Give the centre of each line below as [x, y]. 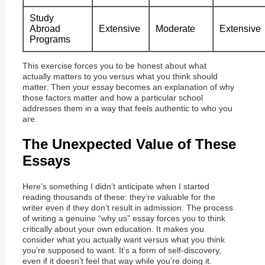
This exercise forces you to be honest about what [114, 65]
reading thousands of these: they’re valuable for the [119, 197]
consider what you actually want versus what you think [124, 239]
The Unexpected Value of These [129, 144]
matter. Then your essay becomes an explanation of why [128, 87]
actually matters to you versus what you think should [120, 76]
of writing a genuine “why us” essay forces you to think [124, 218]
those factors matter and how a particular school [113, 97]
